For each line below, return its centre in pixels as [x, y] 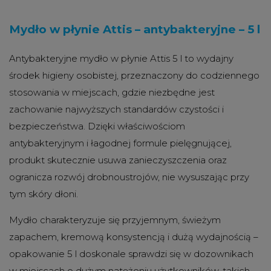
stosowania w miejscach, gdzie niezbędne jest [112, 92]
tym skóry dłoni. [44, 194]
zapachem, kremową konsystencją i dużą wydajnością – [134, 237]
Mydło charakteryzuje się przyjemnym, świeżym [115, 220]
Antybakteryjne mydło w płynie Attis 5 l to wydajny [121, 58]
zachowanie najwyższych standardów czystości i [116, 109]
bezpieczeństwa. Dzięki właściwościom [97, 126]
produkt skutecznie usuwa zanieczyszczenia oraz [118, 160]
